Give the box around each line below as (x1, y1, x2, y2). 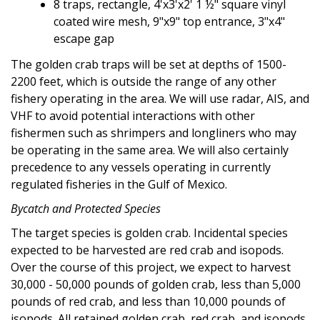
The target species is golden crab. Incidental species (11, 224, 288, 241)
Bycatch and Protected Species (11, 200, 189, 216)
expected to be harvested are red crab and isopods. (11, 241, 284, 258)
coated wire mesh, (54, 13, 153, 29)
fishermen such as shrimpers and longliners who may (11, 124, 296, 141)
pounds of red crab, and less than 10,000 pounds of (11, 293, 286, 309)
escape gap (54, 30, 114, 46)
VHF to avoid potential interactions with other (11, 107, 255, 124)
